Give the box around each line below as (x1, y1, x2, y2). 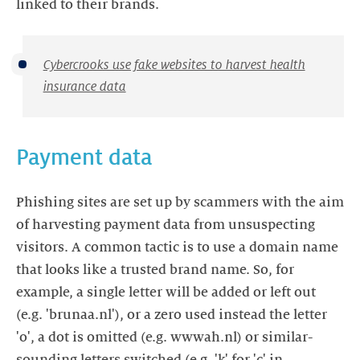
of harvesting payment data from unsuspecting (16, 217, 315, 232)
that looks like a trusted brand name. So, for (16, 262, 294, 277)
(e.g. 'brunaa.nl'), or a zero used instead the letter (16, 307, 327, 322)
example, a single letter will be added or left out (16, 284, 316, 300)
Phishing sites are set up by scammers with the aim (16, 194, 344, 210)
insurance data (43, 79, 126, 94)
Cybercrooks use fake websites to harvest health (43, 57, 305, 72)
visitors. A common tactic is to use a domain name (16, 239, 338, 255)
